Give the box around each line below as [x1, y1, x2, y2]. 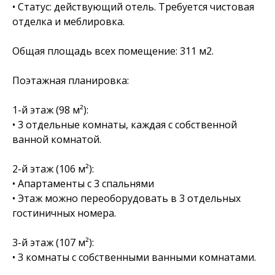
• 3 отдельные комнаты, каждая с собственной [12, 118, 237, 132]
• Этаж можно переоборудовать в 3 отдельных [12, 192, 241, 206]
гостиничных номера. [12, 206, 116, 220]
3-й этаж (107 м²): [12, 236, 94, 250]
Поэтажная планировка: [12, 74, 129, 88]
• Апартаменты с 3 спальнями [12, 177, 154, 191]
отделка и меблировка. [12, 15, 125, 29]
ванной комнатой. [12, 133, 101, 147]
